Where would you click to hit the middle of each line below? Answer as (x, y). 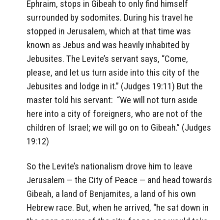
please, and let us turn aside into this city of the (113, 73)
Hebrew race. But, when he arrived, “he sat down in (118, 208)
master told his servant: (70, 100)
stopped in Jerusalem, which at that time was (109, 31)
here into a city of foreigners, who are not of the (114, 114)
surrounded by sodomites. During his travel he (110, 18)
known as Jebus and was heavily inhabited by (108, 45)
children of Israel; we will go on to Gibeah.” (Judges (119, 128)
